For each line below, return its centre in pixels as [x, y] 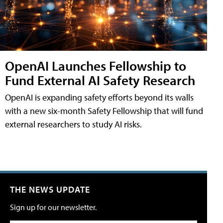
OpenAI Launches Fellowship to [96, 65]
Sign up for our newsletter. [53, 207]
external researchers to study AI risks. [73, 124]
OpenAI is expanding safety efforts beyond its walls [99, 97]
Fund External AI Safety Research [100, 80]
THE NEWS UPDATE [50, 189]
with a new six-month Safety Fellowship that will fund [104, 111]
